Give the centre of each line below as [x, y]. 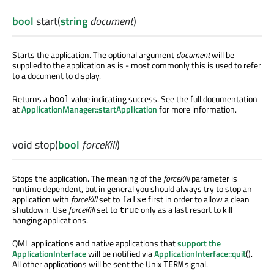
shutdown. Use [40, 210]
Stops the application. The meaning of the [88, 179]
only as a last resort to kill [186, 210]
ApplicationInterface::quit [200, 254]
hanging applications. [50, 220]
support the [199, 243]
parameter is [213, 179]
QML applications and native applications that [95, 243]
